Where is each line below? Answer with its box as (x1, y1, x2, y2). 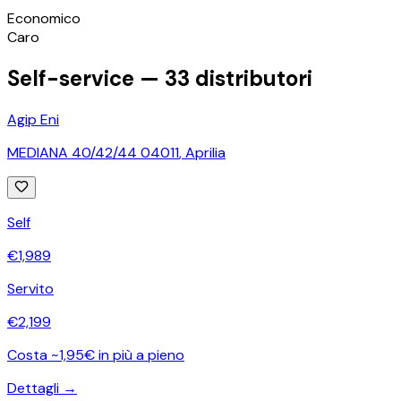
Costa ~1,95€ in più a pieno (7, 345, 184, 364)
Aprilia (185, 142, 226, 162)
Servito (7, 278, 54, 298)
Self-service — (7, 64, 165, 92)
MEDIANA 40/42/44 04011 (7, 142, 179, 162)
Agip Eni (7, 109, 59, 129)
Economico (7, 8, 81, 28)
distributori (190, 64, 312, 92)
